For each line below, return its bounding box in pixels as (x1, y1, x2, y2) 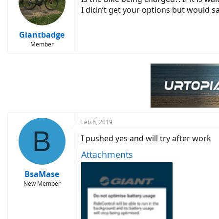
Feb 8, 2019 (81, 118, 112, 126)
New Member (23, 179, 61, 188)
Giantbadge (19, 29, 65, 40)
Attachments (81, 149, 133, 160)
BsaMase (24, 169, 59, 179)
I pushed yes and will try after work (81, 133, 211, 144)
